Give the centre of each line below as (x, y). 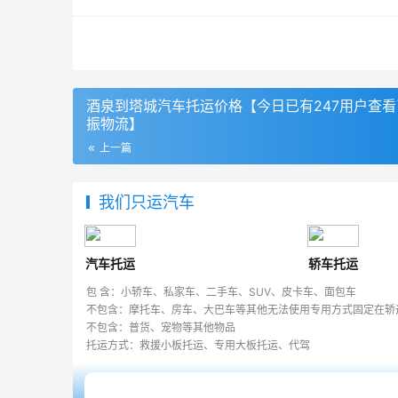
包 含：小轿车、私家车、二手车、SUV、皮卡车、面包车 (221, 292)
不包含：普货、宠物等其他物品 (161, 328)
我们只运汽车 (147, 203)
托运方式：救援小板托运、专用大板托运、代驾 (198, 346)
